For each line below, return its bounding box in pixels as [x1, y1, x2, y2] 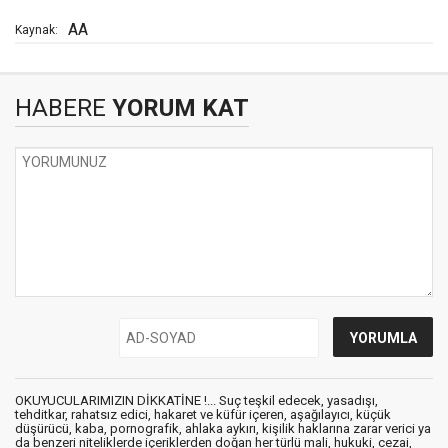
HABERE [15, 94, 106, 123]
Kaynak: [15, 23, 58, 38]
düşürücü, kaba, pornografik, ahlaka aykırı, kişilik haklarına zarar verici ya [15, 421, 431, 437]
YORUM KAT [106, 94, 249, 123]
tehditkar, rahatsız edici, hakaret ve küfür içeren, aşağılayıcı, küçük [15, 407, 391, 423]
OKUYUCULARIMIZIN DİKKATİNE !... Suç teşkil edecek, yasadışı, [15, 393, 378, 409]
